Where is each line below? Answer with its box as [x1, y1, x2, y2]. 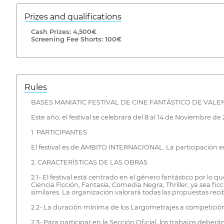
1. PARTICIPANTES [30, 128, 87, 136]
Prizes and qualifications [24, 12, 121, 22]
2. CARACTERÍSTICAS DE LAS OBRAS [30, 158, 147, 166]
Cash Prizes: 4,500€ [30, 27, 96, 35]
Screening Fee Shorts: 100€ [30, 35, 121, 43]
